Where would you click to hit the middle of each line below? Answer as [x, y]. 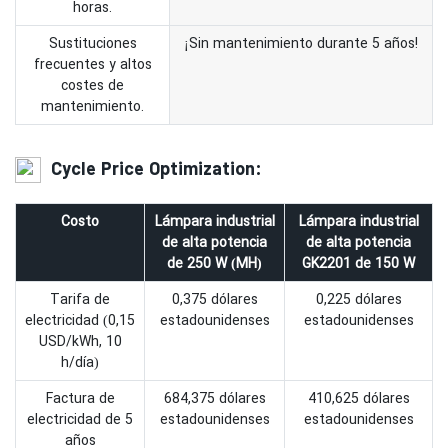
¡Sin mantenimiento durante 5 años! [301, 43]
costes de [92, 85]
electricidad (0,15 [80, 320]
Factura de [80, 398]
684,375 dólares [214, 398]
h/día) [80, 362]
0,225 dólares [358, 299]
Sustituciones [92, 43]
